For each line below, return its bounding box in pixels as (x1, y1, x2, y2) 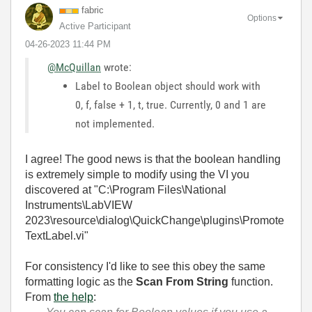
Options (247, 13, 276, 24)
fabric (81, 5, 104, 16)
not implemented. (75, 117, 155, 131)
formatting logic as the (25, 276, 136, 288)
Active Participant (59, 21, 131, 32)
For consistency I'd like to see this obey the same (25, 260, 265, 273)
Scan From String (136, 276, 228, 288)
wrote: (101, 61, 132, 75)
